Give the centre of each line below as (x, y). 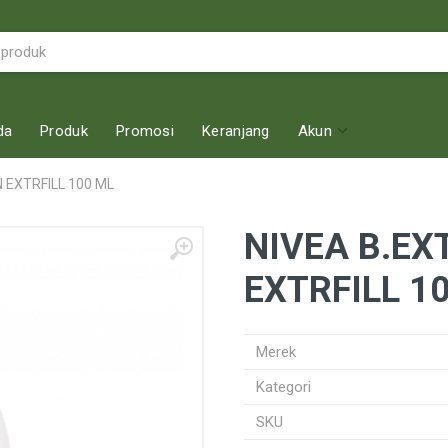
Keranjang (236, 130)
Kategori (283, 387)
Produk (64, 130)
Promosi (145, 130)
